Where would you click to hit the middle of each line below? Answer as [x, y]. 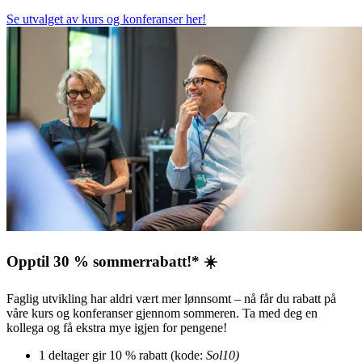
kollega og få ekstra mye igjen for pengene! [117, 327]
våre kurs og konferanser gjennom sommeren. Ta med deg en [162, 313]
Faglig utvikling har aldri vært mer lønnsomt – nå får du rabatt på [171, 298]
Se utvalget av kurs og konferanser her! [106, 19]
